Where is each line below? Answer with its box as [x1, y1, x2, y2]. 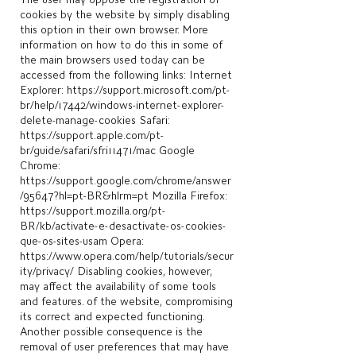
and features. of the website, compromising [20, 295, 233, 308]
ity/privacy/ [20, 265, 74, 277]
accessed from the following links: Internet [20, 68, 232, 81]
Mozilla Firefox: [149, 189, 227, 202]
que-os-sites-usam [20, 234, 107, 247]
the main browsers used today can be [20, 53, 205, 66]
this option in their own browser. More [20, 23, 208, 36]
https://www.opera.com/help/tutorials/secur [20, 250, 234, 262]
